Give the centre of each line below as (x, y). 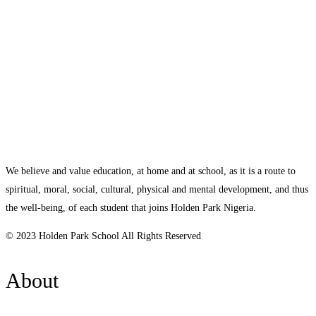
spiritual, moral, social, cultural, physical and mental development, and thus (157, 189)
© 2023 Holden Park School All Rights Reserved (103, 236)
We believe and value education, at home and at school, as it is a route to (151, 171)
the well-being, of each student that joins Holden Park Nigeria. (131, 207)
